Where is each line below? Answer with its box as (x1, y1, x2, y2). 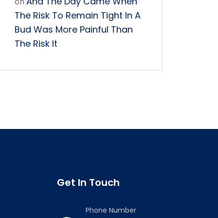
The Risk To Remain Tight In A (15, 9, 141, 21)
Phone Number (85, 205, 136, 215)
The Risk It (15, 37, 57, 50)
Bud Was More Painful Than (15, 23, 133, 36)
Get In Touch (56, 176, 120, 189)
